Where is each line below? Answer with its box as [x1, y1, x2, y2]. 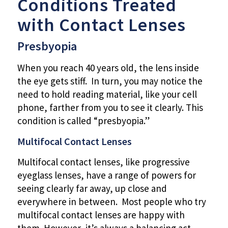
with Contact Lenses [17, 13, 186, 37]
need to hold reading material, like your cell [17, 88, 197, 101]
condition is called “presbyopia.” [17, 115, 150, 127]
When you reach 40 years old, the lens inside [17, 62, 199, 74]
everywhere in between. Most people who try [17, 195, 206, 208]
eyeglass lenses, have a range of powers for [17, 168, 196, 181]
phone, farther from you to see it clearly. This [17, 101, 203, 114]
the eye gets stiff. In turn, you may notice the [17, 75, 203, 88]
